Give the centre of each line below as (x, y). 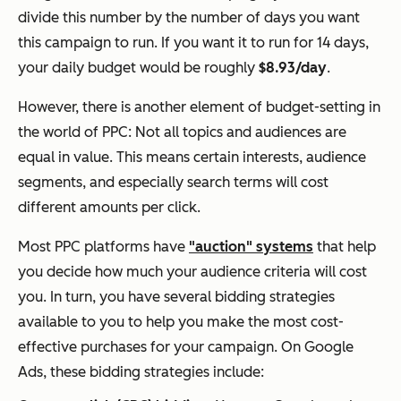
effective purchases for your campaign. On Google (186, 347)
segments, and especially (102, 183)
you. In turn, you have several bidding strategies (176, 297)
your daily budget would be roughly (138, 68)
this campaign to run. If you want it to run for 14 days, (193, 43)
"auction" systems (251, 247)
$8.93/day (293, 68)
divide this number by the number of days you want (189, 18)
